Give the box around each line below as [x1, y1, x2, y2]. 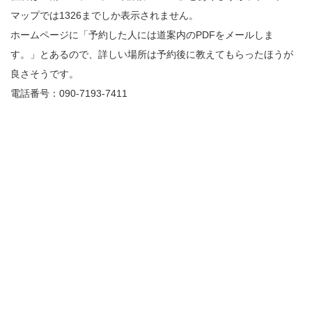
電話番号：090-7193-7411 [10, 87, 127, 99]
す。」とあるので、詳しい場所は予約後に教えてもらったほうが [10, 48, 293, 60]
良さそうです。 [10, 68, 79, 79]
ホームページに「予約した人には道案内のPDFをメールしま [10, 29, 274, 40]
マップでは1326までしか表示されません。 [10, 9, 198, 21]
